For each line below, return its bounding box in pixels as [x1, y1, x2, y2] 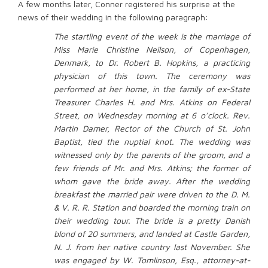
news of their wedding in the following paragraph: [18, 12, 208, 23]
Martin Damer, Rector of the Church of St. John [54, 123, 250, 134]
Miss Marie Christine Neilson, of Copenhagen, [54, 44, 250, 55]
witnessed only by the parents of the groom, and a [54, 150, 250, 160]
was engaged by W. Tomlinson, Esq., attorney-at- [54, 255, 250, 266]
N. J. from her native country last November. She [54, 242, 250, 252]
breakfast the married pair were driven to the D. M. [54, 189, 250, 200]
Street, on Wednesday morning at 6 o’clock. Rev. [54, 110, 250, 121]
